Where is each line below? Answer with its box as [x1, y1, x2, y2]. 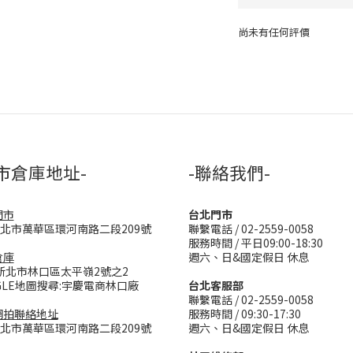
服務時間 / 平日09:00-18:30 [188, 235, 323, 251]
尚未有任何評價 [237, 24, 310, 39]
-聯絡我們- [188, 160, 270, 184]
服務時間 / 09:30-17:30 [188, 306, 301, 321]
